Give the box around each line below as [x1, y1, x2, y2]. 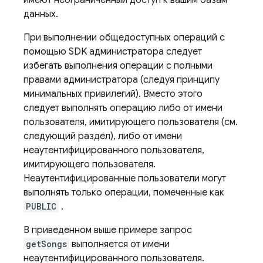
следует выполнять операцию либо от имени [23, 102, 222, 114]
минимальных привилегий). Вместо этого [23, 88, 203, 100]
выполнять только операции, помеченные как [23, 187, 224, 198]
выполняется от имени [69, 238, 170, 250]
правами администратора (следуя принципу [23, 74, 220, 86]
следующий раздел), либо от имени [23, 130, 182, 142]
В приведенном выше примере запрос [23, 224, 192, 236]
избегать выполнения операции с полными [23, 60, 213, 72]
